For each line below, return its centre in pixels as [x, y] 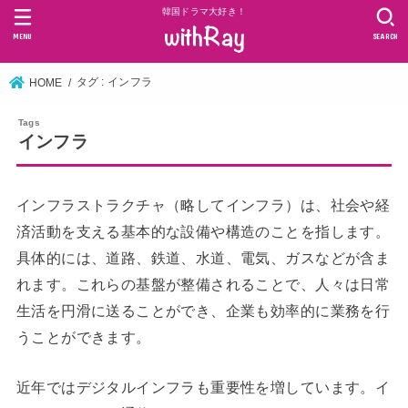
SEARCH [385, 36]
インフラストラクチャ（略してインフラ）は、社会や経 [203, 204]
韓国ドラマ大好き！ [204, 12]
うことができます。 [83, 337]
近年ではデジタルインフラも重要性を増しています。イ [203, 388]
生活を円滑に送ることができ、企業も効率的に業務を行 [203, 310]
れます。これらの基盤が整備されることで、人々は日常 [203, 284]
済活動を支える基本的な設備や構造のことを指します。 [203, 231]
